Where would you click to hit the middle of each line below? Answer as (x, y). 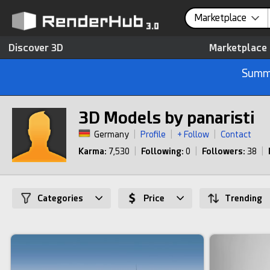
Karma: (93, 151)
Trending (243, 198)
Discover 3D (36, 48)
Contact (236, 134)
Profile (153, 134)
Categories (60, 198)
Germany (111, 134)
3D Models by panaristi (166, 118)
